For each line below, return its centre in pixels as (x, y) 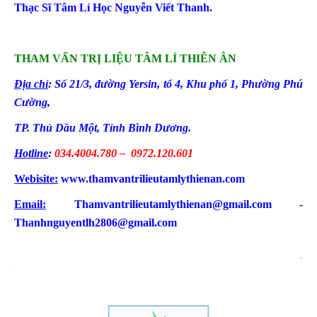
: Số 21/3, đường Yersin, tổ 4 (114, 84)
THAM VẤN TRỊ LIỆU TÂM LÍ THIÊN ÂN (125, 58)
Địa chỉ (31, 84)
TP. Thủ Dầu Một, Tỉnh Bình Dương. (103, 128)
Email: (30, 204)
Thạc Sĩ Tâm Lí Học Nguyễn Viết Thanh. (113, 7)
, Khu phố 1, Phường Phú (242, 84)
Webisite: (36, 179)
